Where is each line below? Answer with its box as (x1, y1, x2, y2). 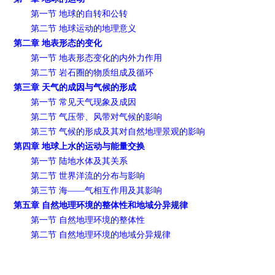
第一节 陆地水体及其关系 (31, 156, 128, 166)
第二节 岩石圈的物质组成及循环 (31, 68, 154, 77)
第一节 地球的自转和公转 (31, 9, 128, 18)
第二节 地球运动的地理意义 (31, 23, 137, 33)
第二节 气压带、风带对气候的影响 (31, 112, 163, 122)
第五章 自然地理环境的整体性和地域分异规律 (14, 200, 188, 210)
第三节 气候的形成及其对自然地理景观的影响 (31, 126, 206, 136)
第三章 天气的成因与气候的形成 (14, 82, 137, 92)
